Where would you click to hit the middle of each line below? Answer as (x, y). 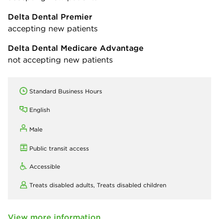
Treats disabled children (131, 185)
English (40, 110)
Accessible (45, 166)
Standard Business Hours (66, 91)
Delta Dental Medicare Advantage (76, 48)
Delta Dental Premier (50, 17)
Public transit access (59, 148)
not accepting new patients (60, 60)
